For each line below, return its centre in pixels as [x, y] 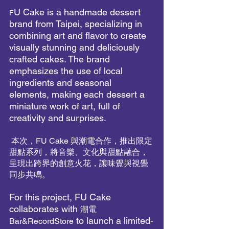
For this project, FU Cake [61, 197]
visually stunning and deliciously [76, 47]
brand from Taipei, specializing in [77, 24]
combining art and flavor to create [79, 36]
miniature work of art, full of [66, 106]
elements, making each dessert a [78, 94]
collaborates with [45, 209]
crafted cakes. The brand [61, 59]
